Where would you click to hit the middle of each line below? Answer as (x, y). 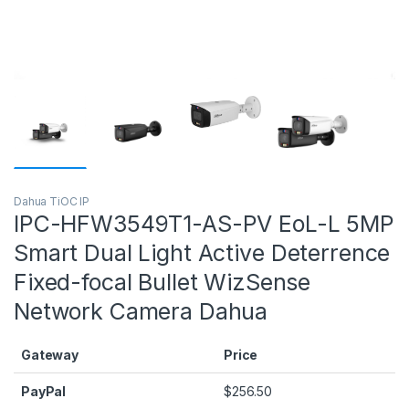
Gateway (50, 355)
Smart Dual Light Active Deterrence (202, 253)
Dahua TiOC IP (52, 202)
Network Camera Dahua (141, 312)
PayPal (44, 392)
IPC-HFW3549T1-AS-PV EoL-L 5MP (204, 224)
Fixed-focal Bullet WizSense (163, 283)
